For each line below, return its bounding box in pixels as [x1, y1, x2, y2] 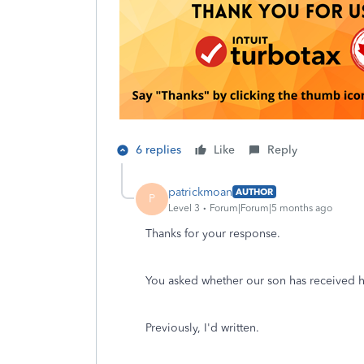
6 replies [136, 143, 181, 157]
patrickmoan [168, 184, 232, 199]
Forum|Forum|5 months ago [210, 201, 332, 214]
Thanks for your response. [145, 227, 280, 240]
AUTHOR [236, 186, 273, 197]
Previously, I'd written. [145, 321, 259, 335]
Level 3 [168, 201, 200, 214]
